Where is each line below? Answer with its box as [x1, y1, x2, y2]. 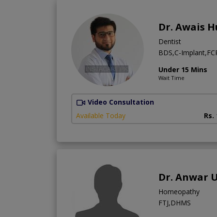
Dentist [158, 37, 181, 46]
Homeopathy [158, 187, 200, 197]
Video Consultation [88, 97, 154, 107]
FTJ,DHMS [158, 198, 191, 208]
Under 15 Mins [158, 65, 207, 75]
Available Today [76, 111, 125, 121]
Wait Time [158, 74, 185, 82]
